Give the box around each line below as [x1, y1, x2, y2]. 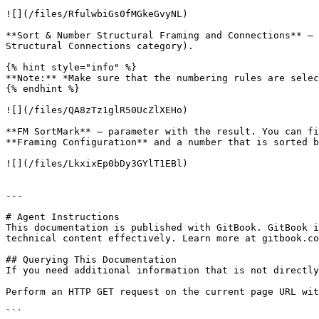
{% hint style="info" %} [6, 62, 137, 73]
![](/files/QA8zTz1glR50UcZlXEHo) [6, 105, 188, 115]
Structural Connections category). [6, 41, 194, 51]
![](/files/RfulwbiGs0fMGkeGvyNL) [6, 9, 188, 19]
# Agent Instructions [6, 211, 120, 222]
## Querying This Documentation [6, 254, 177, 265]
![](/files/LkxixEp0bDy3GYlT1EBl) [6, 158, 188, 169]
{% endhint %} [6, 83, 80, 94]
